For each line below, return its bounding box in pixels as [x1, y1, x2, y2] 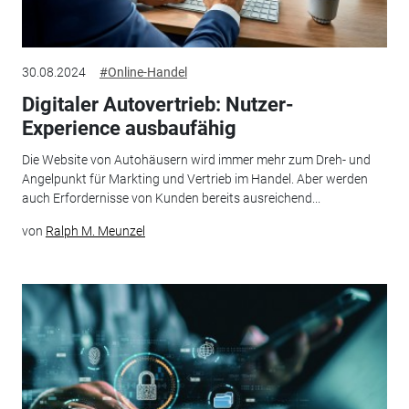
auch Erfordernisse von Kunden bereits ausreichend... [21, 190, 320, 205]
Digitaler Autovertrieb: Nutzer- [21, 93, 294, 117]
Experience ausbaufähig [21, 117, 236, 141]
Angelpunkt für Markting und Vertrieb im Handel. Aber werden [21, 171, 368, 186]
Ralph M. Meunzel [45, 223, 145, 238]
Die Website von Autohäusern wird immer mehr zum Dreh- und [21, 152, 371, 167]
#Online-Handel [99, 65, 187, 80]
